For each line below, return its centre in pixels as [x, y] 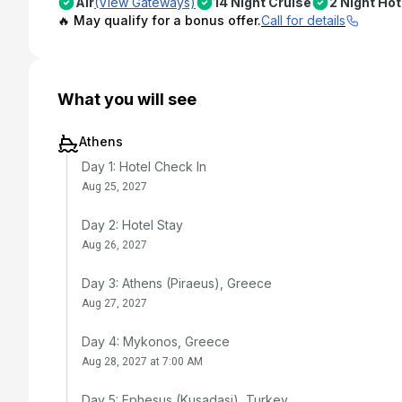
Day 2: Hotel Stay [132, 224]
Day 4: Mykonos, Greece [156, 341]
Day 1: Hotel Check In [144, 166]
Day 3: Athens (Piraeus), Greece [177, 283]
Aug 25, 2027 [114, 186]
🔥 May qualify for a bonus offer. [159, 20]
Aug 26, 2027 [114, 245]
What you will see [127, 99]
